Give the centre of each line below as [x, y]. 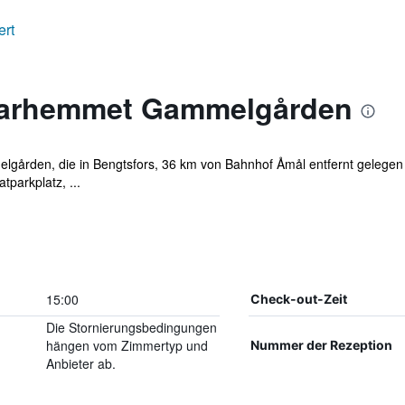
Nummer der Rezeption [321, 345]
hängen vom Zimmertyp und [127, 345]
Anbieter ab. [80, 363]
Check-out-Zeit [298, 299]
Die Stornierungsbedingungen [131, 327]
